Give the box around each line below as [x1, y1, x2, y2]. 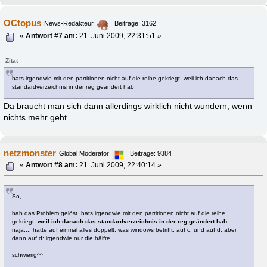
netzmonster [4, 148, 57, 159]
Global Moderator [59, 150, 110, 157]
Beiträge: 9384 [130, 150, 172, 157]
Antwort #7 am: [26, 32, 78, 40]
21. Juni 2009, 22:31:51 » [77, 32, 162, 40]
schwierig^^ [12, 251, 44, 258]
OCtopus [4, 18, 42, 29]
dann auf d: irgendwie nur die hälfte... [12, 234, 116, 241]
